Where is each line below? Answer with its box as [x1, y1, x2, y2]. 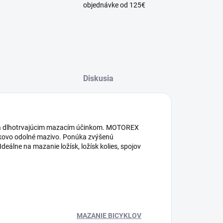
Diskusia [83, 74, 113, 83]
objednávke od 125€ [83, 1, 146, 9]
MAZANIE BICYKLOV [77, 212, 141, 220]
